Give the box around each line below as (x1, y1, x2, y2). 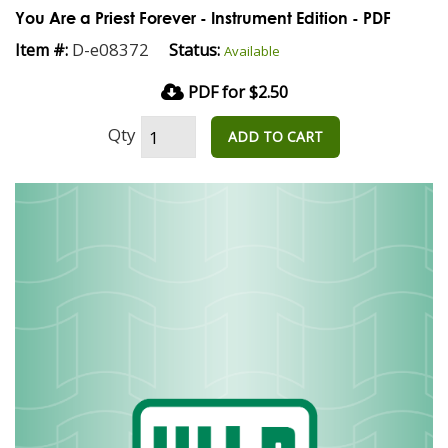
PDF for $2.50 (183, 81, 288, 103)
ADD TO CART (228, 127, 323, 146)
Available (224, 42, 280, 60)
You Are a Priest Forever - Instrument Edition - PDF (15, 8, 391, 27)
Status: (169, 39, 220, 61)
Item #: (15, 39, 68, 61)
